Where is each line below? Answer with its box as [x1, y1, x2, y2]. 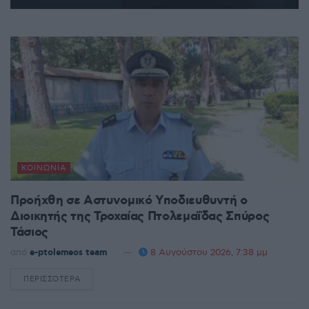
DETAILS [80, 274, 114, 283]
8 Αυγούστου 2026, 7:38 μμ [148, 246, 268, 258]
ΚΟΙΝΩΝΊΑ [21, 163, 66, 172]
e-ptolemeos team [30, 246, 107, 259]
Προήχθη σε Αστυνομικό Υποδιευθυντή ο [10, 192, 248, 209]
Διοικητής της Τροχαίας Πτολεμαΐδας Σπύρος [10, 208, 270, 225]
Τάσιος [10, 223, 48, 241]
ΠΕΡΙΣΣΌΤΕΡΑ [23, 274, 81, 283]
